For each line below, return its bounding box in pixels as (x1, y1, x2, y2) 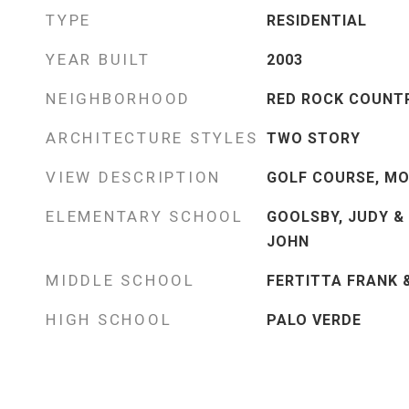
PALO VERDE (266, 311, 362, 329)
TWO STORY (266, 130, 361, 147)
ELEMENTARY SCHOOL (46, 207, 244, 225)
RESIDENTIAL (266, 12, 367, 29)
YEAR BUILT (46, 50, 151, 68)
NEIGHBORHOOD (46, 89, 191, 108)
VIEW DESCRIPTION (46, 168, 221, 186)
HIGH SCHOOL (46, 310, 173, 329)
